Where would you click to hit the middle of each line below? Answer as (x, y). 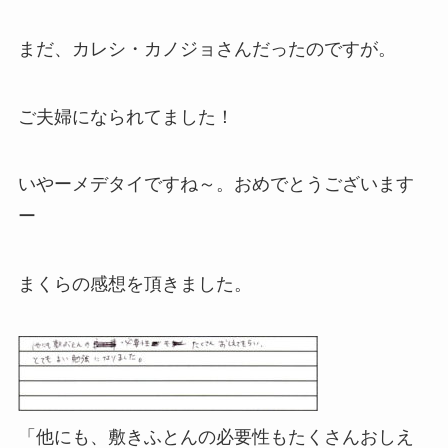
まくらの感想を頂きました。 (134, 284)
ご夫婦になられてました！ (125, 116)
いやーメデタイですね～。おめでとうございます (215, 184)
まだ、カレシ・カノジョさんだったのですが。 (206, 48)
